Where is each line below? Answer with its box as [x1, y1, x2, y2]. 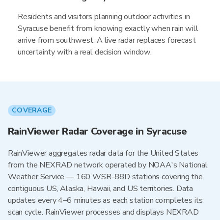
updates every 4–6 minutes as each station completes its [8, 195, 203, 206]
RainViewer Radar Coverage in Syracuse [8, 125, 187, 138]
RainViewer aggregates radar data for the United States [8, 148, 199, 159]
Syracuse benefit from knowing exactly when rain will [18, 23, 198, 34]
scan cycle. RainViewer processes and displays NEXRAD [8, 207, 199, 218]
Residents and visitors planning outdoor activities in [18, 11, 190, 22]
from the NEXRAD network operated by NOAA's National [8, 160, 208, 170]
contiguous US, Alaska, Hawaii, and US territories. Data [8, 183, 193, 194]
